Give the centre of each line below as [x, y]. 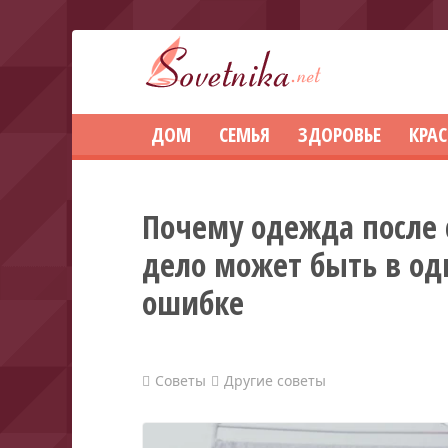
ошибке [193, 302]
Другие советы [275, 380]
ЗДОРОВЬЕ [339, 134]
